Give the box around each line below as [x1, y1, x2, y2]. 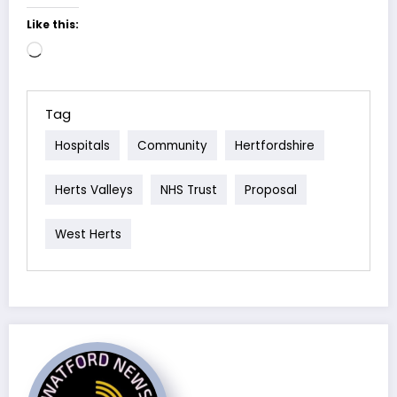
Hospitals [55, 136, 110, 154]
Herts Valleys [55, 181, 133, 198]
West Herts [55, 225, 121, 243]
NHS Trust [160, 181, 217, 198]
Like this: [27, 16, 79, 32]
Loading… [42, 41, 92, 57]
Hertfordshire [235, 136, 315, 154]
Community [137, 136, 207, 154]
